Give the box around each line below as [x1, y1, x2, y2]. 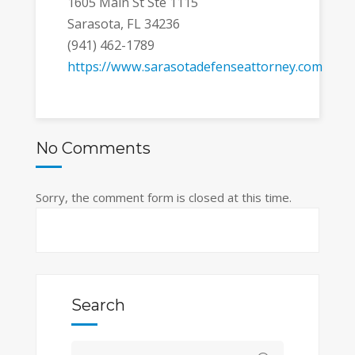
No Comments [35, 139, 151, 158]
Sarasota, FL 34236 [67, 14, 180, 32]
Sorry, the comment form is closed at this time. [35, 189, 292, 206]
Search [71, 296, 125, 315]
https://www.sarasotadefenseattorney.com [67, 57, 323, 75]
